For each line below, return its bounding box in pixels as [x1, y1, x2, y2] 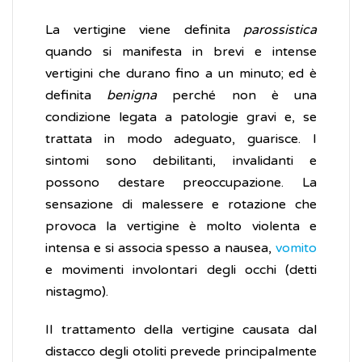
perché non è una [157, 87, 318, 104]
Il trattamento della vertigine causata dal [45, 322, 317, 339]
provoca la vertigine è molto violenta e [45, 218, 317, 235]
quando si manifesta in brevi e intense [45, 44, 317, 61]
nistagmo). [45, 284, 108, 301]
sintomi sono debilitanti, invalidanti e [45, 153, 317, 170]
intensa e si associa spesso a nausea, [45, 240, 276, 257]
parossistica [243, 22, 317, 39]
